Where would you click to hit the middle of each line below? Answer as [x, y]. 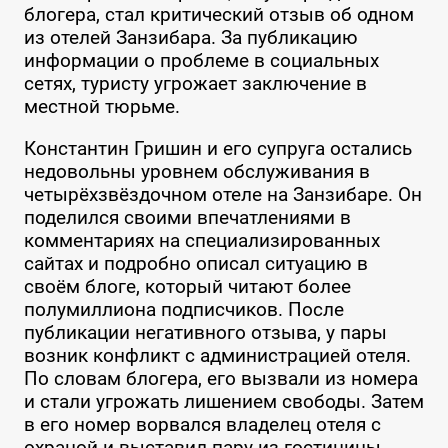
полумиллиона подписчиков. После [183, 310]
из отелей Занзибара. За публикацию [190, 38]
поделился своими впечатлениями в [187, 218]
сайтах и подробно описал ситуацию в [195, 264]
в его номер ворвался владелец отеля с [202, 425]
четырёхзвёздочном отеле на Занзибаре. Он [222, 195]
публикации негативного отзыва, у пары [205, 333]
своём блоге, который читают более [187, 287]
